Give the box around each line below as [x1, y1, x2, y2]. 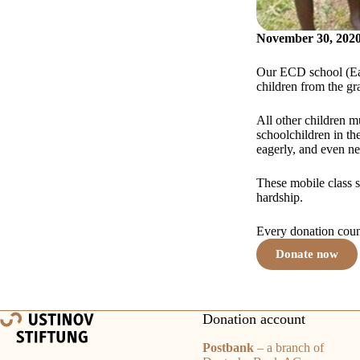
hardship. [256, 190, 303, 205]
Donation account [202, 311, 305, 328]
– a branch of [253, 340, 324, 354]
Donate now [275, 247, 338, 261]
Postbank [202, 340, 254, 354]
